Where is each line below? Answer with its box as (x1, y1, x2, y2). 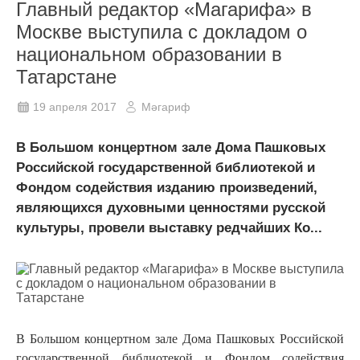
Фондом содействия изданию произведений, (16, 180, 317, 196)
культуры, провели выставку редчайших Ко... (16, 220, 322, 236)
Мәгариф (141, 100, 190, 114)
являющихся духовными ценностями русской (16, 200, 325, 216)
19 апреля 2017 (33, 100, 117, 114)
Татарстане (16, 66, 117, 88)
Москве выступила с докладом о (16, 21, 307, 43)
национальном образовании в (16, 43, 282, 66)
